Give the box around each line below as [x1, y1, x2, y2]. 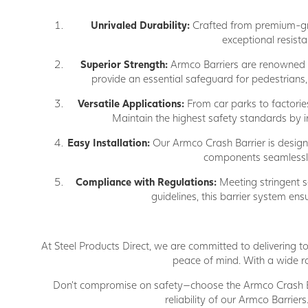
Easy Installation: [67, 136, 150, 149]
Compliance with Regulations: [75, 175, 217, 188]
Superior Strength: [80, 58, 168, 71]
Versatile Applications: [78, 97, 184, 110]
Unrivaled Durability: [91, 19, 190, 32]
